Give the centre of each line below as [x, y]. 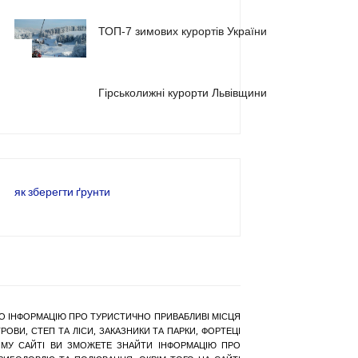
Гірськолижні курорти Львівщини [183, 93]
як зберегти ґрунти [62, 193]
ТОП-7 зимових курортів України [183, 32]
